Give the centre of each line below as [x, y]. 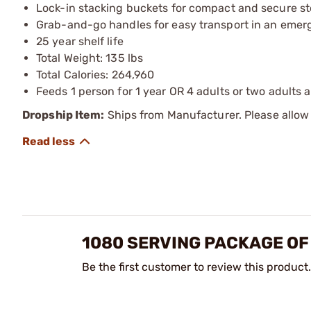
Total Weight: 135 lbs [90, 58]
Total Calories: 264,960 [95, 74]
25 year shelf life [80, 41]
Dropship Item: [64, 115]
